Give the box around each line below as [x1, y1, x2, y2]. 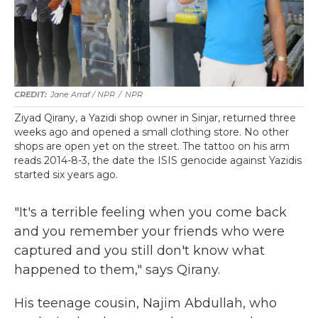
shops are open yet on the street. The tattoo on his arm [14, 140, 290, 153]
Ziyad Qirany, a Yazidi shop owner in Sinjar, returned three [14, 111, 296, 124]
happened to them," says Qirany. [14, 262, 220, 278]
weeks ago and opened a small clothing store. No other [14, 126, 289, 138]
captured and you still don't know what [14, 243, 265, 258]
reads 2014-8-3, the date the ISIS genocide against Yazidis [14, 154, 302, 167]
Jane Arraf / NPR [50, 89, 115, 99]
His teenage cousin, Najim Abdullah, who [14, 295, 277, 311]
